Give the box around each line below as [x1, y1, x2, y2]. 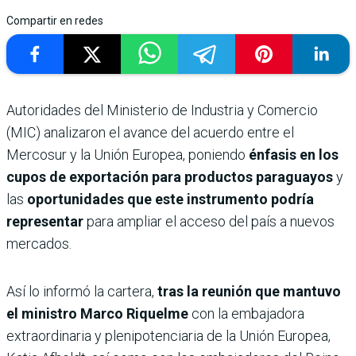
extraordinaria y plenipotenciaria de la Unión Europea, [6, 327, 331, 344]
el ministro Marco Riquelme [6, 304, 188, 322]
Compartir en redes [6, 14, 103, 27]
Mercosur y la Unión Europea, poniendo [6, 145, 249, 163]
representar [6, 212, 83, 230]
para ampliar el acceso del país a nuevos [83, 212, 335, 230]
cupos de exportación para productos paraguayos [6, 168, 333, 185]
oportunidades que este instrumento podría [24, 190, 314, 207]
